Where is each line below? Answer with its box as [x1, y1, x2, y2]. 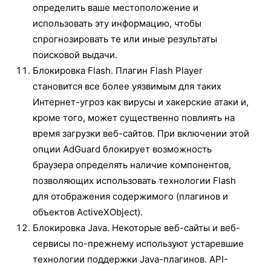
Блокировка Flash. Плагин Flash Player [33, 64, 203, 76]
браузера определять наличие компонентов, [33, 158, 231, 171]
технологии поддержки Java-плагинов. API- [33, 253, 228, 265]
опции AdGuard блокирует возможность [33, 143, 212, 155]
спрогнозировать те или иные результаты [33, 33, 217, 45]
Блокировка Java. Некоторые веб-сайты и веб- [33, 221, 240, 233]
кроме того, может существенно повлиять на [33, 111, 235, 123]
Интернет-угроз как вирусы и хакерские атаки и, [33, 96, 249, 108]
